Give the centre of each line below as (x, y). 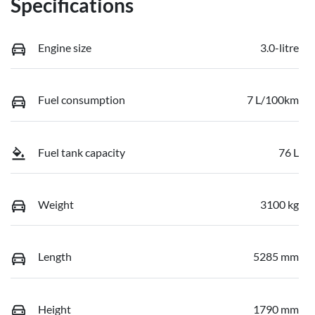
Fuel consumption (82, 100)
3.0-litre (279, 47)
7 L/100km (273, 100)
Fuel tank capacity (82, 152)
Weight (56, 204)
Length (55, 257)
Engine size (65, 47)
